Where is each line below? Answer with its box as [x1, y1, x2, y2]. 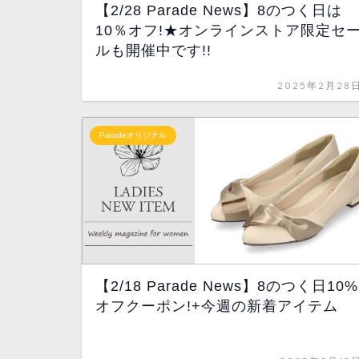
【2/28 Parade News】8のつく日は [95, 2, 342, 18]
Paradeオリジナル [99, 130, 167, 139]
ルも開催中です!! [95, 42, 212, 58]
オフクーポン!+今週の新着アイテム [95, 297, 338, 314]
